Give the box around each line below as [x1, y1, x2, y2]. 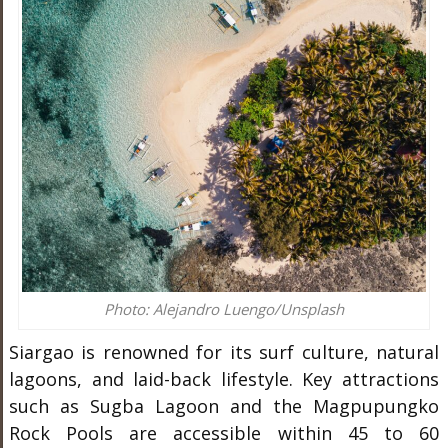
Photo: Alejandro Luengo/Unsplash [103, 299, 344, 320]
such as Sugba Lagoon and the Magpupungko [8, 394, 440, 419]
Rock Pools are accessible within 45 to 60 [8, 421, 440, 446]
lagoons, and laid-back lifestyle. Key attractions [8, 367, 440, 392]
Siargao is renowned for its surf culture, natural [8, 340, 440, 365]
